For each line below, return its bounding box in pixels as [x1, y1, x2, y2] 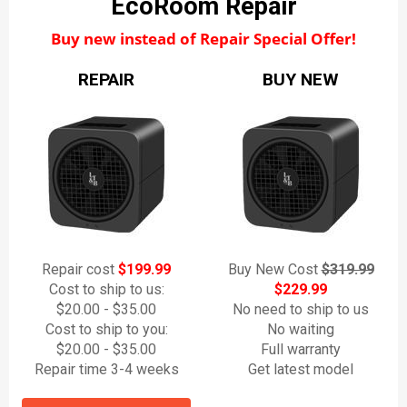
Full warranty [261, 341, 341, 358]
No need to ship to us [233, 301, 369, 318]
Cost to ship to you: [45, 321, 168, 338]
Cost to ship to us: [48, 281, 164, 298]
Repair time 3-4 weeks [34, 361, 179, 378]
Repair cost [42, 261, 118, 278]
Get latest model [248, 361, 353, 378]
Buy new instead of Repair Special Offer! [51, 28, 356, 49]
